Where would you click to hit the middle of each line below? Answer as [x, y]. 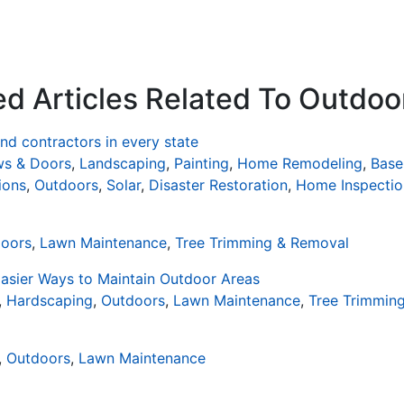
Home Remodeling [300, 163]
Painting [202, 163]
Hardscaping [50, 300]
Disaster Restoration [218, 185]
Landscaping [123, 163]
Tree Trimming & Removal [262, 243]
